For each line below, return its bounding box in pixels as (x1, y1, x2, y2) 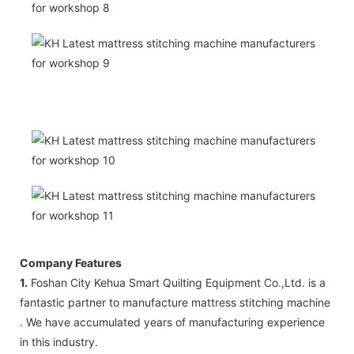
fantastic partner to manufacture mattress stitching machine (20, 295, 330, 309)
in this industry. (20, 334, 98, 348)
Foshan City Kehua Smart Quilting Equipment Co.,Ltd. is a (28, 275, 326, 289)
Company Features (20, 255, 122, 269)
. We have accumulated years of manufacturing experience (20, 314, 325, 329)
